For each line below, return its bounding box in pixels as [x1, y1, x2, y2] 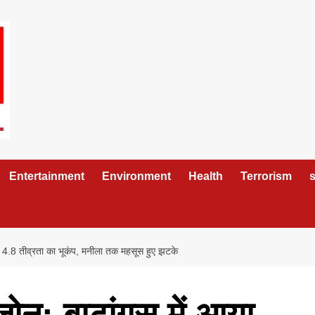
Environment [102, 170, 171, 183]
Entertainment [9, 170, 84, 183]
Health [188, 170, 223, 183]
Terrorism [240, 170, 292, 183]
